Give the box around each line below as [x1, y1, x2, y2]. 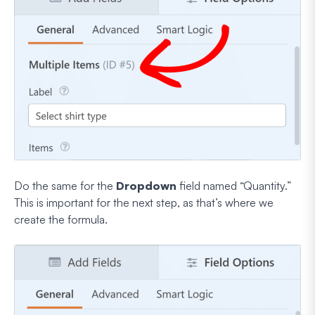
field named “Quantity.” [176, 178, 291, 193]
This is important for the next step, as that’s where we [14, 195, 274, 210]
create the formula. [14, 212, 108, 226]
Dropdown [116, 178, 176, 193]
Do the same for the [14, 178, 116, 193]
